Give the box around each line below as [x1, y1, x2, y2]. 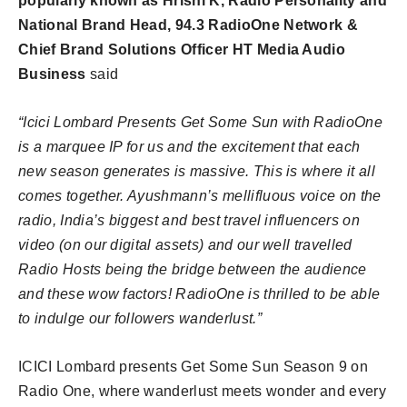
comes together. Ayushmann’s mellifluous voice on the [18, 187, 382, 203]
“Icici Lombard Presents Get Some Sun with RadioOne [18, 114, 383, 130]
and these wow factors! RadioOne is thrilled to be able [18, 285, 381, 302]
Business [18, 65, 86, 82]
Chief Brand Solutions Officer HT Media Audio [18, 41, 346, 57]
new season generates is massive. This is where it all [18, 163, 375, 179]
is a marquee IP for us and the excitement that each [18, 138, 361, 154]
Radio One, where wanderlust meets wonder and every [18, 382, 387, 399]
